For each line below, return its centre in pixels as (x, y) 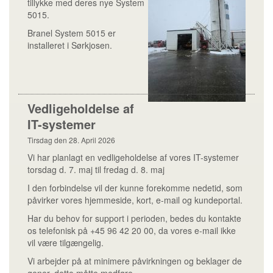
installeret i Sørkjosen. (70, 45)
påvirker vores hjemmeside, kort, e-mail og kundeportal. (135, 200)
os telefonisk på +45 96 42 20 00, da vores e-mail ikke (132, 230)
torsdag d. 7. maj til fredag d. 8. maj (96, 169)
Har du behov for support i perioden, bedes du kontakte (134, 218)
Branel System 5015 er (72, 33)
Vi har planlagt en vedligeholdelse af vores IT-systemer (133, 157)
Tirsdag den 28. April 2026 (71, 140)
